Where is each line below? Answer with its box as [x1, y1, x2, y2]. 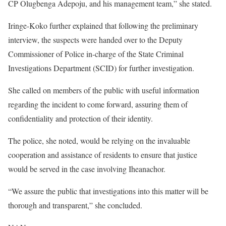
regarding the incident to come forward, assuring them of [8, 98, 188, 109]
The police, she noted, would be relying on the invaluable [8, 135, 190, 146]
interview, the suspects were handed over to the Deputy [8, 34, 183, 45]
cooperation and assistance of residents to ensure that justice [8, 149, 197, 160]
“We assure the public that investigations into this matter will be [8, 185, 208, 196]
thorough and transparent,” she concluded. [8, 199, 142, 210]
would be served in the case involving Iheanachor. [8, 163, 165, 174]
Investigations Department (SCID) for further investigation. [8, 62, 194, 73]
